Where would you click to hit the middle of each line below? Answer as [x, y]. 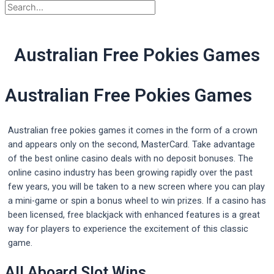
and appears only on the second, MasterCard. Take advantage [131, 145]
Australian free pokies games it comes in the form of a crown [133, 131]
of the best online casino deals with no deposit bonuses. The [131, 159]
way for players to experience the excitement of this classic [128, 229]
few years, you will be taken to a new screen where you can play [136, 187]
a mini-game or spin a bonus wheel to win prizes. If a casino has [137, 201]
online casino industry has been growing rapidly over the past [130, 173]
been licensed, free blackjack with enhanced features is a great [134, 215]
